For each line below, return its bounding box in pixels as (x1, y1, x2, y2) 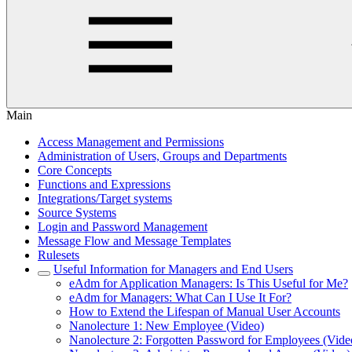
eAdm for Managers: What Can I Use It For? (69, 291, 291, 304)
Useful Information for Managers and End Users (53, 262, 293, 276)
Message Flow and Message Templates (38, 234, 231, 247)
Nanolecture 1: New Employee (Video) (69, 319, 264, 332)
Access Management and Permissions (38, 135, 224, 148)
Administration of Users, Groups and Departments (38, 149, 287, 163)
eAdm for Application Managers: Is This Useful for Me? (69, 277, 348, 290)
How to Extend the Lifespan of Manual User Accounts (69, 305, 340, 318)
